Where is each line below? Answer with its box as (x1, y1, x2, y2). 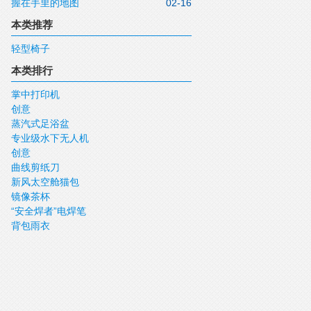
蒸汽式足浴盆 (11, 118, 69, 129)
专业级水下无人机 (11, 133, 89, 144)
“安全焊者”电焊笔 (11, 205, 86, 217)
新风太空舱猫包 (11, 176, 79, 187)
